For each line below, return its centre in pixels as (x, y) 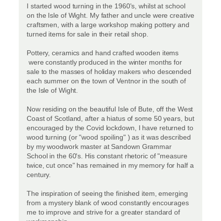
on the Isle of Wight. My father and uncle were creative (110, 16)
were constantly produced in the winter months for (104, 62)
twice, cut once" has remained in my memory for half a (110, 166)
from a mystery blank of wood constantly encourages (108, 203)
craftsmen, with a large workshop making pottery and (108, 25)
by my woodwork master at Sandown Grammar (99, 147)
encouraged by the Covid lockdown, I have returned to (110, 128)
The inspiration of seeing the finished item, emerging (107, 194)
